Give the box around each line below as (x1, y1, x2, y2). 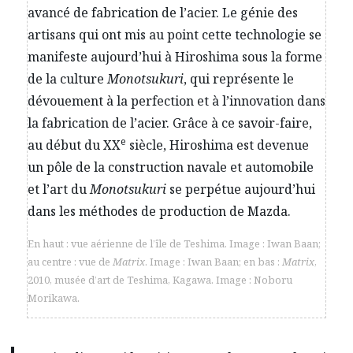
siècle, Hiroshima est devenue (126, 136, 309, 154)
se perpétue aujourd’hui (166, 180, 315, 198)
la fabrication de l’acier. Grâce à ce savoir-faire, (28, 113, 312, 132)
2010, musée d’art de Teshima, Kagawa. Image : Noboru (28, 272, 292, 287)
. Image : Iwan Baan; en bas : (145, 254, 282, 269)
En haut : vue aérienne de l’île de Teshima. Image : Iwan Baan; (28, 236, 321, 251)
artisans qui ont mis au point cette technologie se (28, 25, 321, 43)
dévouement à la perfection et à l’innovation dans (28, 91, 325, 110)
